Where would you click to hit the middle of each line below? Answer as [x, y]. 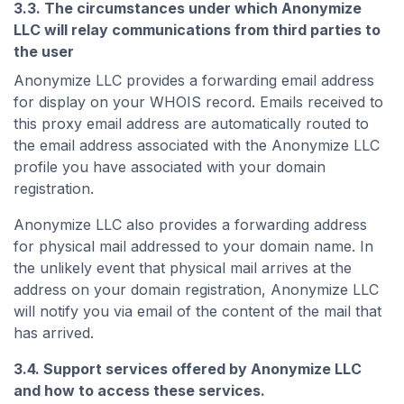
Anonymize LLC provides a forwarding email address [194, 80]
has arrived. [54, 333]
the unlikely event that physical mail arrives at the [183, 268]
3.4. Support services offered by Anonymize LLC [188, 369]
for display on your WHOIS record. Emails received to [198, 102]
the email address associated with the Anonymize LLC [197, 145]
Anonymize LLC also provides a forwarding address [190, 225]
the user [44, 51]
